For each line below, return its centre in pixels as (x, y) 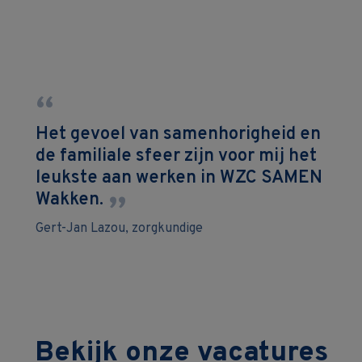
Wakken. (69, 200)
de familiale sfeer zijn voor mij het (176, 156)
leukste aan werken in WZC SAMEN (179, 178)
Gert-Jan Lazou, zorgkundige (119, 229)
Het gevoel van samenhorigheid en (178, 135)
